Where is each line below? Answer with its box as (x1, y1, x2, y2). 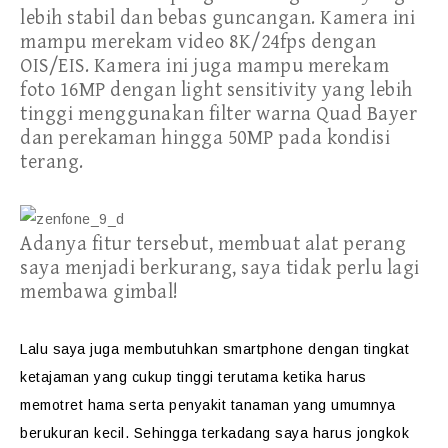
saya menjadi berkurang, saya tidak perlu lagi (20, 257, 420, 280)
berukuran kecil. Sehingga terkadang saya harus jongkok (20, 425, 409, 441)
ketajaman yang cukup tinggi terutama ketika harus (20, 369, 367, 385)
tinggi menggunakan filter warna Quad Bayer (20, 103, 417, 126)
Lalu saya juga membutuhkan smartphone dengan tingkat (20, 341, 409, 357)
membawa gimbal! (20, 281, 179, 304)
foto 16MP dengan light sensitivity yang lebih (20, 79, 413, 102)
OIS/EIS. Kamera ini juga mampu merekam (20, 55, 389, 78)
